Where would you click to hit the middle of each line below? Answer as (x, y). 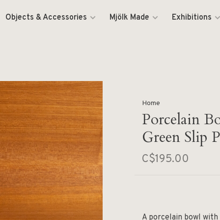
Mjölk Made (130, 18)
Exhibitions (192, 18)
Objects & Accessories (46, 18)
